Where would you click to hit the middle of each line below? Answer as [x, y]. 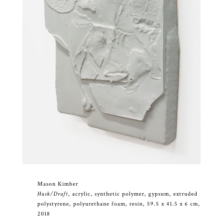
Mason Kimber [57, 184]
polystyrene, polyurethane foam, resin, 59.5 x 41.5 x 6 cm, [118, 204]
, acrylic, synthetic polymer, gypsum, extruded [133, 194]
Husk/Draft [53, 194]
